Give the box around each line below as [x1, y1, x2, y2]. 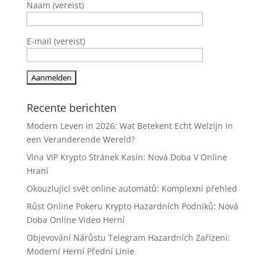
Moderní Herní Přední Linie [26, 245, 134, 257]
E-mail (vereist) [26, 35, 85, 47]
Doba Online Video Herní [26, 214, 125, 226]
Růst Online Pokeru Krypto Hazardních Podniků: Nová [26, 201, 238, 212]
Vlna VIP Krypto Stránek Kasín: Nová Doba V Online [26, 151, 227, 163]
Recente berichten [26, 101, 117, 115]
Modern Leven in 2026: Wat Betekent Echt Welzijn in [26, 120, 233, 132]
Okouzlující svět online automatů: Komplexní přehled [26, 183, 237, 195]
